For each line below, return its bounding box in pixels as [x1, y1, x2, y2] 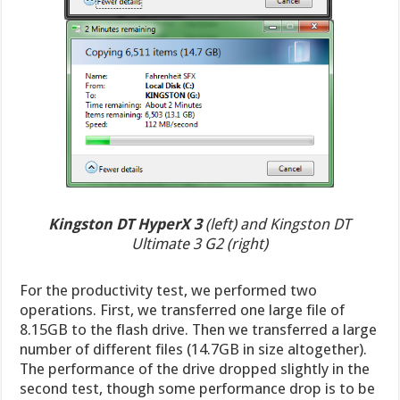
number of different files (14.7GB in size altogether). [20, 339, 368, 358]
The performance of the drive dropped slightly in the [20, 359, 371, 378]
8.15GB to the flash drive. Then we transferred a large [20, 320, 378, 338]
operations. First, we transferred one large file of [20, 300, 346, 319]
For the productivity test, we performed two [20, 280, 318, 299]
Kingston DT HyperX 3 [48, 214, 203, 233]
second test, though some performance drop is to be [20, 379, 376, 397]
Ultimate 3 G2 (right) [131, 234, 269, 253]
